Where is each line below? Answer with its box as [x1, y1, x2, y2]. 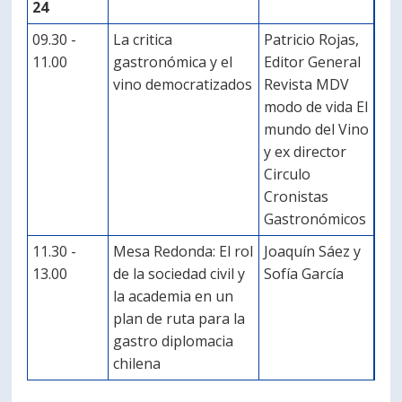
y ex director [264, 142, 347, 162]
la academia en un [113, 286, 234, 306]
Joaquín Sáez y [264, 241, 362, 261]
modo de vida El [264, 97, 369, 117]
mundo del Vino [264, 119, 370, 139]
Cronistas [264, 187, 329, 206]
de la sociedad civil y [113, 264, 246, 284]
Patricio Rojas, [264, 30, 360, 49]
